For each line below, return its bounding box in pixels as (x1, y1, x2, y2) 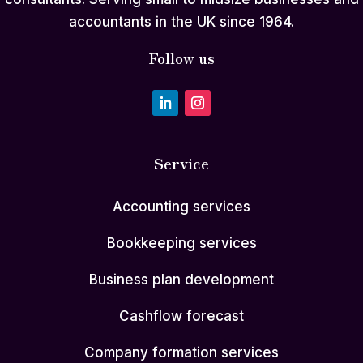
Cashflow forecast (119, 308, 244, 325)
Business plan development (89, 271, 274, 288)
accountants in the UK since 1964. (69, 14, 294, 31)
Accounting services (113, 199, 250, 216)
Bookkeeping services (106, 235, 257, 252)
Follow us (148, 47, 215, 69)
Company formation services (84, 344, 279, 361)
